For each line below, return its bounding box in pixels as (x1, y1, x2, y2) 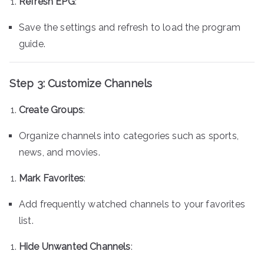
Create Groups (19, 104, 84, 115)
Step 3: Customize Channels (9, 77, 153, 90)
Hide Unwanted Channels (19, 240, 131, 252)
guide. (19, 38, 45, 49)
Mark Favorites (19, 172, 84, 184)
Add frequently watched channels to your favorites (19, 198, 245, 210)
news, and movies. (19, 146, 100, 158)
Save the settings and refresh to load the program (19, 21, 240, 33)
